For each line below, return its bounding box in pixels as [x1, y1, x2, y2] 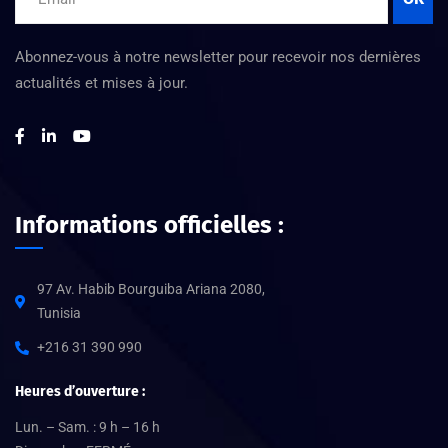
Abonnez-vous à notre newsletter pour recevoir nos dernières [15, 47, 421, 66]
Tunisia [37, 304, 81, 321]
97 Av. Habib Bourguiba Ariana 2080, [37, 280, 265, 297]
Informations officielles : [15, 210, 284, 239]
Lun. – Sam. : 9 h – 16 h [15, 418, 160, 435]
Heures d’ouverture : [15, 382, 145, 400]
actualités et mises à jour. [15, 73, 188, 92]
